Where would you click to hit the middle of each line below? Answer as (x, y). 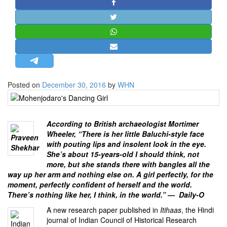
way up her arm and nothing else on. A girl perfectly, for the (110, 174)
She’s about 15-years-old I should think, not (123, 154)
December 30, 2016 (74, 85)
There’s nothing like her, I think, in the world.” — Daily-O (106, 194)
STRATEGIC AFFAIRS (46, 14)
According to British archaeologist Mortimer (122, 123)
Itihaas (171, 210)
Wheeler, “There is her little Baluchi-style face (125, 134)
